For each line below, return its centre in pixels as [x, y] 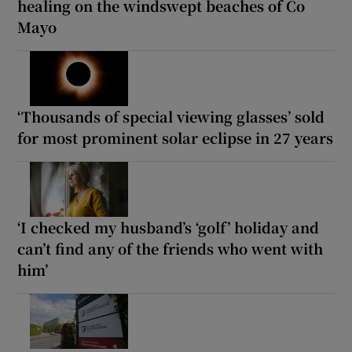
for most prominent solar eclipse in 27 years [176, 138]
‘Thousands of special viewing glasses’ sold [171, 117]
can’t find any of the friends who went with [170, 249]
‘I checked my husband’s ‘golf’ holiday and [169, 227]
